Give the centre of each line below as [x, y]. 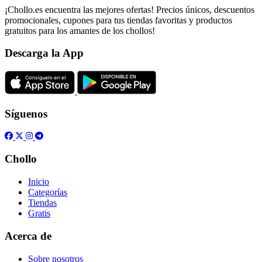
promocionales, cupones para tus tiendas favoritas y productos [118, 20]
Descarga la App [44, 53]
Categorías [48, 192]
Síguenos [26, 113]
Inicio [39, 182]
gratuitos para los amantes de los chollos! [80, 30]
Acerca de [28, 236]
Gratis [39, 213]
